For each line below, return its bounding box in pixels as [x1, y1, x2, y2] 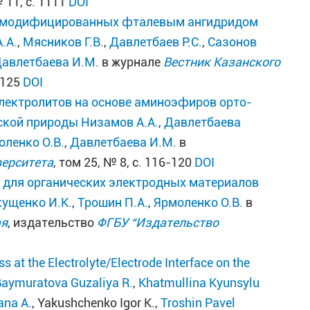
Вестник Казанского [163, 55, 281, 69]
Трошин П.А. [77, 195, 149, 210]
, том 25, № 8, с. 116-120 [53, 155, 195, 170]
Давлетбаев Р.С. [109, 35, 203, 49]
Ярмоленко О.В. [154, 195, 244, 210]
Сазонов [208, 35, 257, 49]
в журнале [99, 55, 164, 69]
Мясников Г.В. [23, 35, 104, 49]
